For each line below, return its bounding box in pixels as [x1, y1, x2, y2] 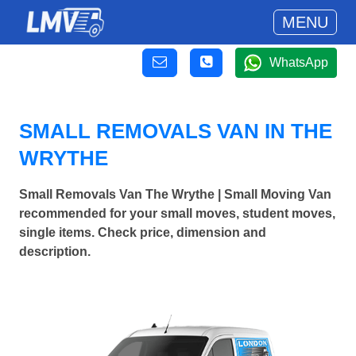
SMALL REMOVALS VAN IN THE [19, 119, 332, 143]
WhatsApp [269, 56, 328, 69]
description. [19, 245, 91, 259]
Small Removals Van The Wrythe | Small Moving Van [19, 188, 331, 202]
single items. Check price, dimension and [19, 226, 266, 240]
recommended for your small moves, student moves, [19, 207, 335, 221]
